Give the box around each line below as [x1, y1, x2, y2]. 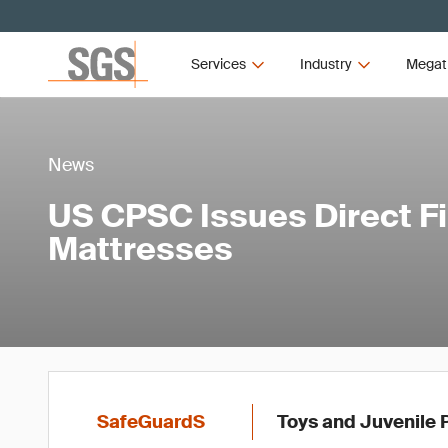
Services [191, 55, 247, 73]
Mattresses [48, 228, 233, 270]
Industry [299, 55, 352, 73]
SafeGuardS [97, 410, 205, 434]
